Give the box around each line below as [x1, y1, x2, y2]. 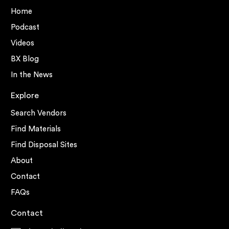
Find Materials [11, 125, 61, 133]
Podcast [11, 23, 40, 31]
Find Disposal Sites [11, 141, 78, 149]
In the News [11, 71, 53, 79]
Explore [11, 91, 39, 100]
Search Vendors [11, 109, 67, 117]
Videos [11, 39, 35, 47]
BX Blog [11, 55, 39, 63]
